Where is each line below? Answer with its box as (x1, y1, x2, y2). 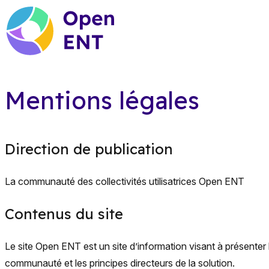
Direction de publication (5, 140, 173, 158)
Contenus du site (5, 205, 123, 223)
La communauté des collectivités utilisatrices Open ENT (5, 175, 244, 187)
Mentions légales (5, 85, 199, 115)
